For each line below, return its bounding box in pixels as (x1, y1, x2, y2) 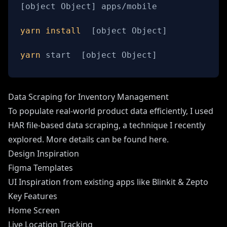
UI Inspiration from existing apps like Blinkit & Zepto (8, 176, 208, 187)
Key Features (8, 190, 57, 202)
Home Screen (8, 204, 60, 216)
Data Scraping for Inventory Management (8, 91, 169, 102)
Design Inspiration (8, 147, 79, 159)
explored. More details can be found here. (8, 133, 169, 145)
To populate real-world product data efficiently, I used (8, 105, 213, 117)
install (46, 25, 81, 35)
